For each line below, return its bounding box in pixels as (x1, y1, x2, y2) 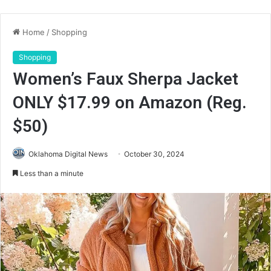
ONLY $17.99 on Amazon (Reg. (13, 93, 247, 113)
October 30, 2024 (124, 149, 184, 158)
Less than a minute (18, 169, 83, 178)
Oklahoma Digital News (28, 149, 108, 158)
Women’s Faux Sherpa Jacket (13, 69, 238, 89)
